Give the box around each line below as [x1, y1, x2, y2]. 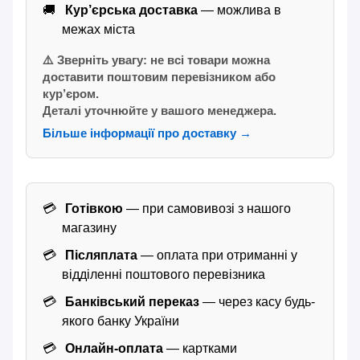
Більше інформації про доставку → [43, 126, 252, 141]
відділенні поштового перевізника [62, 268, 265, 282]
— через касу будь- [199, 295, 315, 309]
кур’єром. [43, 87, 99, 101]
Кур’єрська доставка [62, 3, 198, 18]
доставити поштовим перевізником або [43, 70, 276, 84]
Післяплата [62, 248, 137, 263]
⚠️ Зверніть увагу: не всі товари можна [43, 53, 270, 67]
